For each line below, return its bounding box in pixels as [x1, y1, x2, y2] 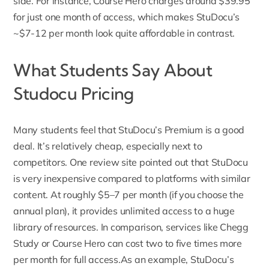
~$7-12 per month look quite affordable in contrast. [13, 27, 235, 40]
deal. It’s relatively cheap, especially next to [13, 140, 202, 153]
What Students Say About [13, 59, 213, 81]
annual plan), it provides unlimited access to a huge [13, 205, 235, 217]
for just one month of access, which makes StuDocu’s [13, 11, 240, 23]
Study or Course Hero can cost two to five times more [13, 237, 242, 250]
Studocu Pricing [13, 83, 134, 104]
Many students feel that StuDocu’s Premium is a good [13, 124, 245, 136]
